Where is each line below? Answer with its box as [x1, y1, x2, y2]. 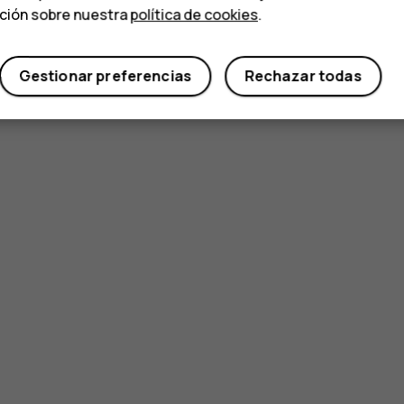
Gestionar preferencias [18, 66, 192, 87]
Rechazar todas [243, 66, 363, 87]
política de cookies [130, 5, 259, 25]
